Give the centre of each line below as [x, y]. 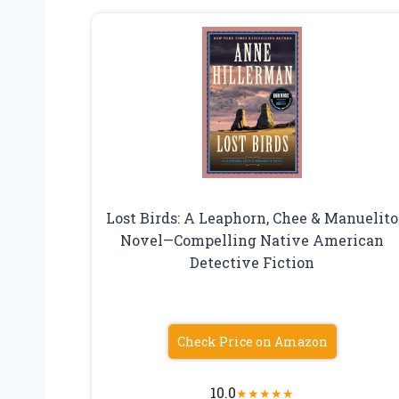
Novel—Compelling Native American [252, 240]
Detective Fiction [252, 262]
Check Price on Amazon [252, 341]
